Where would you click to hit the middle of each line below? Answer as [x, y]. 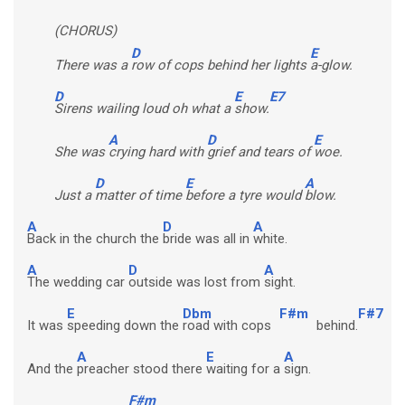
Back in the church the [95, 239]
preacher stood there [141, 369]
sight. [280, 283]
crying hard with [158, 152]
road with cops [229, 326]
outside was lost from [196, 283]
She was [81, 152]
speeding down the [125, 326]
